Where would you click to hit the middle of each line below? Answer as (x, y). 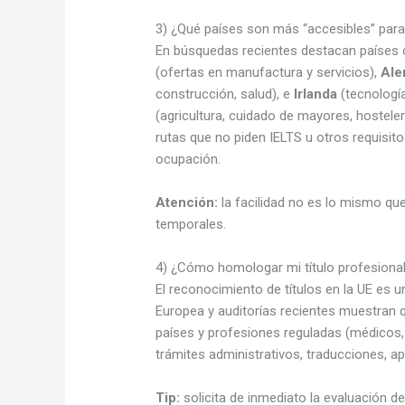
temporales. (191, 224)
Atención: (187, 202)
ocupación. (188, 159)
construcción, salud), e (225, 94)
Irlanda (316, 94)
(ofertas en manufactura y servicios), (268, 72)
